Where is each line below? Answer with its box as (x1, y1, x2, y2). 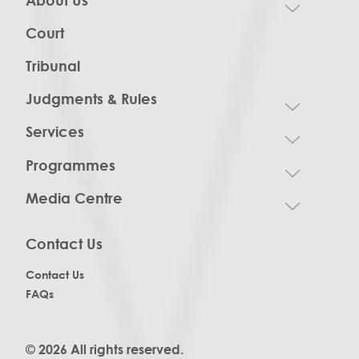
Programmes (26, 155, 115, 174)
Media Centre (26, 188, 123, 207)
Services (26, 123, 84, 141)
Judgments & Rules (26, 90, 157, 108)
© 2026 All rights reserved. (26, 341, 184, 357)
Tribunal (26, 57, 80, 75)
